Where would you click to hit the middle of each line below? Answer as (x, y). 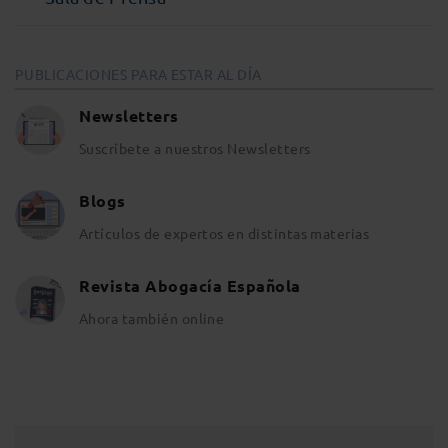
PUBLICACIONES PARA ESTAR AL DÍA (138, 74)
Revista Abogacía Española (190, 286)
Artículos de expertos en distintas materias (224, 233)
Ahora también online (152, 318)
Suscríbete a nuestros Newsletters (195, 148)
